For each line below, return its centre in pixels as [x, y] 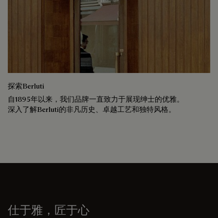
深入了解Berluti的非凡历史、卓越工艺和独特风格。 [92, 109]
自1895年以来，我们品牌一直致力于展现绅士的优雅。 [96, 99]
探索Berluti [26, 86]
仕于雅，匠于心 [49, 210]
